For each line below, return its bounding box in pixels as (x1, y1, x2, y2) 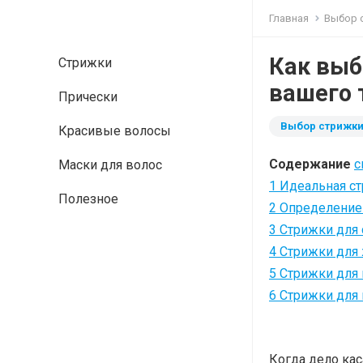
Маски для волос (58, 157, 162, 173)
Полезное (58, 191, 118, 207)
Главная (269, 12, 309, 24)
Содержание (269, 156, 351, 172)
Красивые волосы (58, 123, 171, 139)
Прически (58, 89, 117, 105)
